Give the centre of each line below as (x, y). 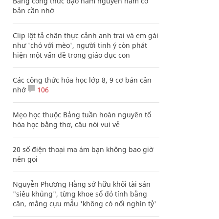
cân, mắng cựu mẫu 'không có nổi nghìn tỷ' (85, 204)
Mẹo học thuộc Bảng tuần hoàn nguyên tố (82, 115)
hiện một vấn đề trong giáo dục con (71, 55)
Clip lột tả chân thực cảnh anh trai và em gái (86, 35)
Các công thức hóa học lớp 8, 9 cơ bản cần (82, 80)
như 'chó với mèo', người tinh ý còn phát (80, 45)
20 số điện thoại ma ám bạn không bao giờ (83, 149)
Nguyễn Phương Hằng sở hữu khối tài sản (82, 184)
